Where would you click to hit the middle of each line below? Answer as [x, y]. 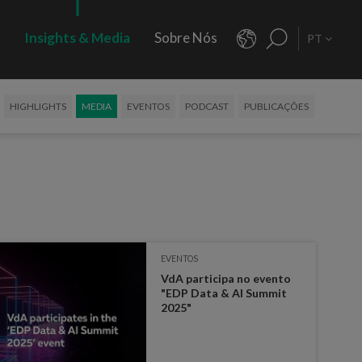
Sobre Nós [186, 38]
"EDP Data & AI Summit [224, 293]
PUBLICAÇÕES [276, 106]
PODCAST [206, 106]
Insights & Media [78, 38]
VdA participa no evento [226, 278]
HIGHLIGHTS [38, 106]
